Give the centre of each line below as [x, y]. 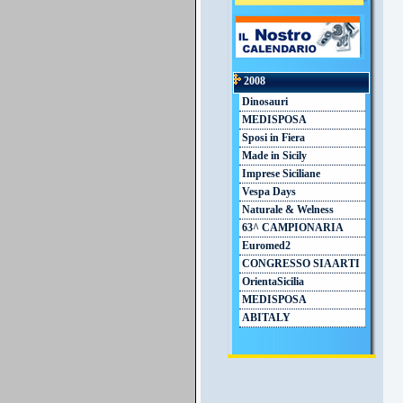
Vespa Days [268, 192]
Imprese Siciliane [280, 174]
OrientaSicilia [272, 282]
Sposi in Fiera [272, 138]
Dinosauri [264, 102]
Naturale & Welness [287, 210]
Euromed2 [265, 246]
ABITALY [265, 318]
